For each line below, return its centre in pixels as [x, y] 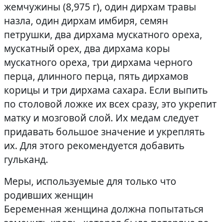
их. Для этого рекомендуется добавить [94, 145]
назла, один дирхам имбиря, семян [86, 21]
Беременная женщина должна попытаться [104, 209]
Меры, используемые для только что [90, 181]
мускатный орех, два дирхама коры [87, 48]
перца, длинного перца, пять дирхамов [96, 76]
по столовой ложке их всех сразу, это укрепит [110, 104]
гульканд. [26, 159]
